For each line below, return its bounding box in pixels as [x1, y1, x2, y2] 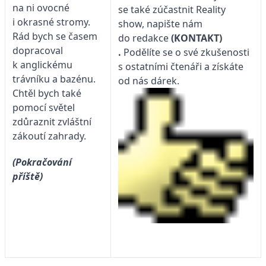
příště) [12, 169, 45, 183]
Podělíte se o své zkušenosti [123, 46, 249, 59]
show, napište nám [118, 17, 202, 31]
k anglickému [12, 58, 72, 71]
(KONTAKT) [171, 31, 222, 45]
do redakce [118, 31, 171, 45]
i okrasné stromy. [12, 15, 90, 28]
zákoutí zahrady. [12, 129, 86, 142]
